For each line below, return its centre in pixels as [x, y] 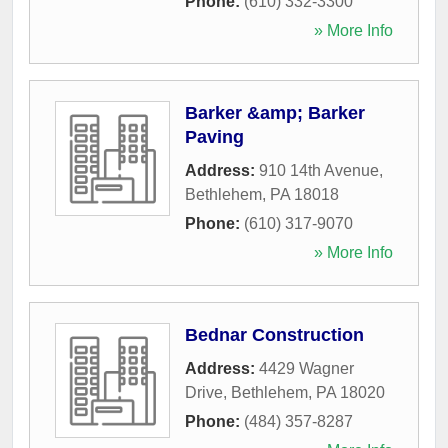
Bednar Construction [274, 334]
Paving [214, 136]
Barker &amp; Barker [275, 112]
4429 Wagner [306, 368]
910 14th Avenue [319, 170]
